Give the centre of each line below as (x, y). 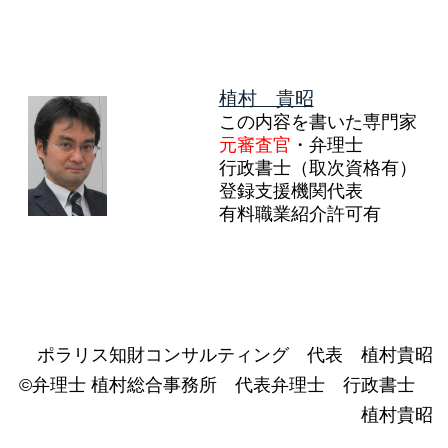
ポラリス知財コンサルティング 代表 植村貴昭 (235, 354)
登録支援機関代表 (290, 190)
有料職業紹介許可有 (299, 213)
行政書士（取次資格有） (317, 167)
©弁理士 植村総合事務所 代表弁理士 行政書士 (226, 384)
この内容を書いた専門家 (317, 121)
